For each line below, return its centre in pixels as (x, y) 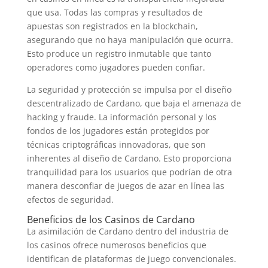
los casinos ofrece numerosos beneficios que (116, 245)
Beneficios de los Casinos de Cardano (111, 220)
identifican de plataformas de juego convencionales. (131, 259)
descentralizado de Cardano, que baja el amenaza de (134, 103)
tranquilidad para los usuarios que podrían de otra (129, 172)
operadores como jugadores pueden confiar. (116, 67)
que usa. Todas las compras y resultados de (115, 12)
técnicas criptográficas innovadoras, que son (116, 144)
